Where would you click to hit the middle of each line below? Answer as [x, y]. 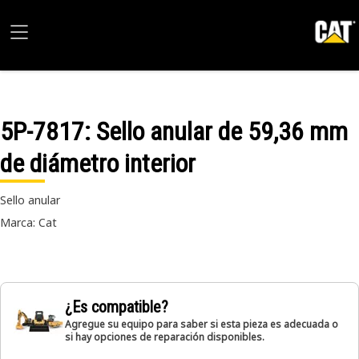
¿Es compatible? [117, 307]
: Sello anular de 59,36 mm [216, 131]
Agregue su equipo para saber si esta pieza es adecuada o [202, 324]
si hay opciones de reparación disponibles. [165, 337]
